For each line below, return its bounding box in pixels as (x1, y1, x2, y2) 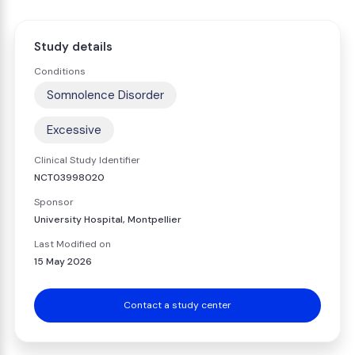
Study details (34, 39, 113, 55)
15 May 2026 (34, 255, 92, 268)
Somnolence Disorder (47, 87, 164, 103)
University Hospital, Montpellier (34, 213, 181, 226)
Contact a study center (124, 299, 231, 311)
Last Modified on (34, 238, 111, 250)
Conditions (34, 65, 86, 78)
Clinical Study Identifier (34, 154, 140, 166)
